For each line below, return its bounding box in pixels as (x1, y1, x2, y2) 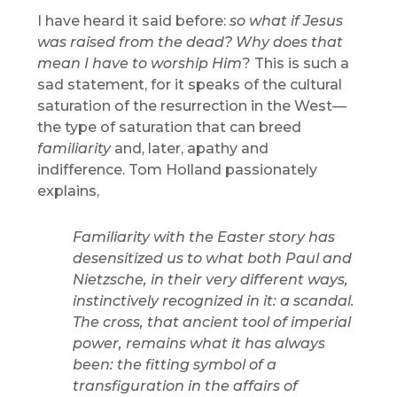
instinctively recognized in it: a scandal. (73, 292, 355, 310)
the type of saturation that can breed (37, 119, 302, 136)
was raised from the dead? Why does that (37, 34, 344, 51)
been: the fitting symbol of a (73, 356, 277, 374)
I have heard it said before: (37, 12, 230, 30)
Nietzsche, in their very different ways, (73, 271, 349, 289)
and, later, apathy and (114, 140, 269, 158)
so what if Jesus (230, 12, 344, 30)
